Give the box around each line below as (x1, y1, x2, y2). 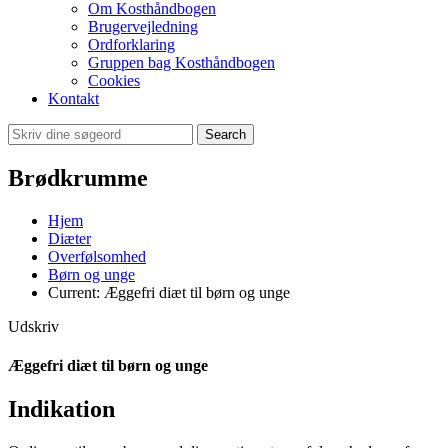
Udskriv (8, 317, 59, 335)
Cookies (88, 72, 140, 89)
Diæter (48, 229, 91, 247)
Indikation (8, 396, 115, 423)
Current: (48, 283, 104, 301)
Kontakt (48, 90, 99, 107)
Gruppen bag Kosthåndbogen (88, 54, 275, 71)
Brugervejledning (88, 18, 198, 35)
